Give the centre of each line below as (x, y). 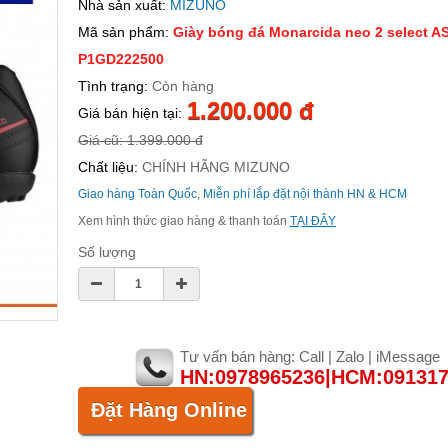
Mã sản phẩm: (123, 32)
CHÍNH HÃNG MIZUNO (213, 167)
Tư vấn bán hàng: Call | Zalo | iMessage (310, 357)
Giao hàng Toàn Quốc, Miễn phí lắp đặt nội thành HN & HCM (242, 194)
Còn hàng (180, 86)
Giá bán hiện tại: (129, 113)
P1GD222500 (120, 59)
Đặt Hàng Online (168, 410)
